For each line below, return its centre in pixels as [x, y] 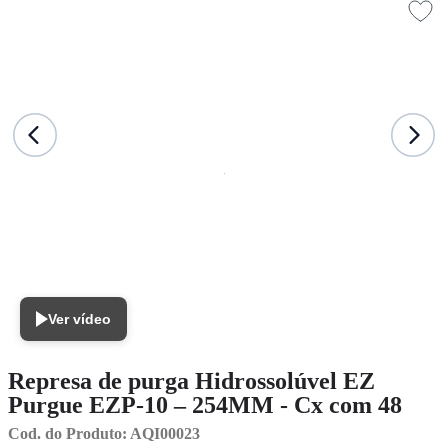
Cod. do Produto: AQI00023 [104, 433]
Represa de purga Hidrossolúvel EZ [191, 381]
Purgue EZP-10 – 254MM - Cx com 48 [205, 405]
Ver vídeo [79, 319]
